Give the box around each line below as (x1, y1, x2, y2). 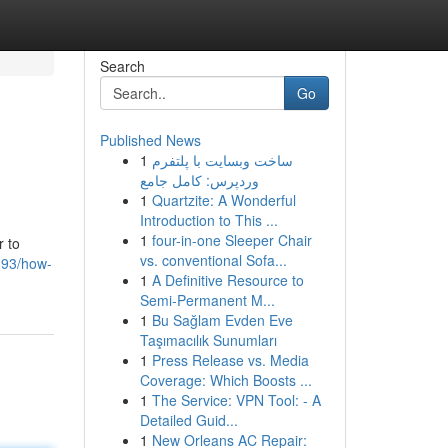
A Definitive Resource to (151, 270, 304, 290)
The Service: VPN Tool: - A (151, 390, 321, 410)
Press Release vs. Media (151, 350, 309, 370)
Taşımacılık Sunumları (139, 330, 277, 350)
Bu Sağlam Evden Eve (151, 310, 293, 330)
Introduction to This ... (139, 210, 278, 230)
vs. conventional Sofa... (139, 250, 287, 270)
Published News (99, 130, 201, 150)
